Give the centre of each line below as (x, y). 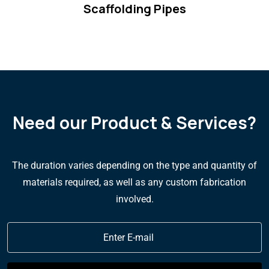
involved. (134, 199)
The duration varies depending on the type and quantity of (134, 166)
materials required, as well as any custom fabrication (134, 183)
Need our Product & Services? (134, 123)
